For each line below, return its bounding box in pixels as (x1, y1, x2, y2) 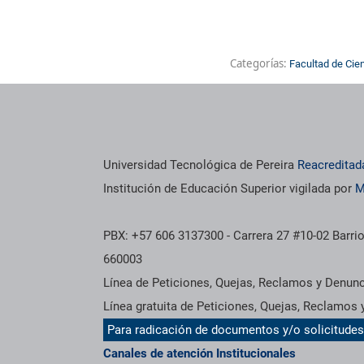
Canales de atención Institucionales (103, 345, 297, 361)
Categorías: (230, 55, 289, 71)
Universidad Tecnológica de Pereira (103, 157, 298, 172)
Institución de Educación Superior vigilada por (103, 180, 356, 196)
